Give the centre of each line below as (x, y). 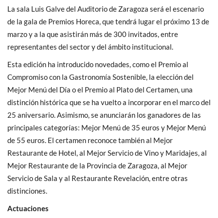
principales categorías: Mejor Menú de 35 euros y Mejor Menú (107, 127)
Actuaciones (28, 208)
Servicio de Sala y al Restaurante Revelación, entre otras (98, 178)
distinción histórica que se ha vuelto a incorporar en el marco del (109, 102)
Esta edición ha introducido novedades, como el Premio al (98, 64)
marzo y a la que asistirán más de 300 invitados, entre (93, 34)
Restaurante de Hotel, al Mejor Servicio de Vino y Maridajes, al (107, 153)
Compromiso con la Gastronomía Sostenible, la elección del (100, 77)
